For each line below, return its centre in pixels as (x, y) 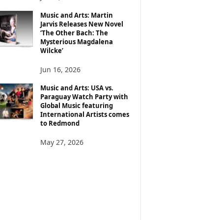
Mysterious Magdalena (76, 42)
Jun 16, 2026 (60, 69)
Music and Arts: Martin (76, 15)
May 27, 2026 (62, 142)
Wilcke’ (52, 51)
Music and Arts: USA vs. (77, 88)
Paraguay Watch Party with (84, 97)
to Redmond (60, 123)
